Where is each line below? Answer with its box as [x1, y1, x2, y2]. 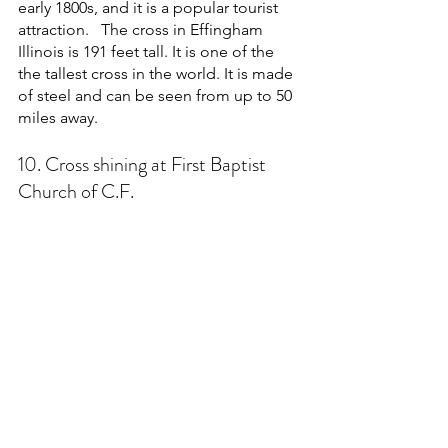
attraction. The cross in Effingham [18, 20, 267, 40]
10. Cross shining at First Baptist [18, 150, 270, 180]
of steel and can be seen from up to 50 [18, 86, 296, 106]
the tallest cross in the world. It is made [18, 64, 297, 84]
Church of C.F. [18, 177, 134, 207]
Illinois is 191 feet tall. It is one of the [18, 42, 278, 62]
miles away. [18, 108, 102, 128]
